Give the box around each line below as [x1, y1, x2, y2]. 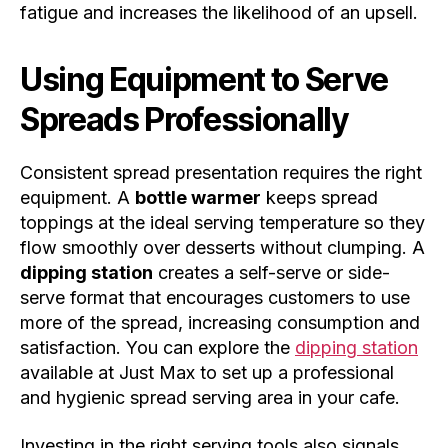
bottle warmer [135, 187, 261, 209]
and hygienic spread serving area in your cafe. [20, 387, 400, 409]
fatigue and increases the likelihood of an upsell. [20, 2, 418, 24]
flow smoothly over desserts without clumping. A [20, 237, 425, 259]
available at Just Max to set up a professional [20, 362, 394, 384]
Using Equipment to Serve [20, 60, 389, 100]
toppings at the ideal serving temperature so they [20, 212, 425, 234]
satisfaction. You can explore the [20, 337, 295, 359]
